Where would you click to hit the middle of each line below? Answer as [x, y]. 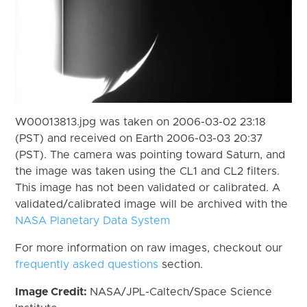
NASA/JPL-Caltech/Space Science [181, 292]
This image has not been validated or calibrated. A [148, 187]
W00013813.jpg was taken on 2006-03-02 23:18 [141, 122]
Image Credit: [53, 292]
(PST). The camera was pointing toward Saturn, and [150, 155]
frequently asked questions [87, 264]
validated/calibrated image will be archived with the [152, 204]
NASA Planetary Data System [93, 220]
